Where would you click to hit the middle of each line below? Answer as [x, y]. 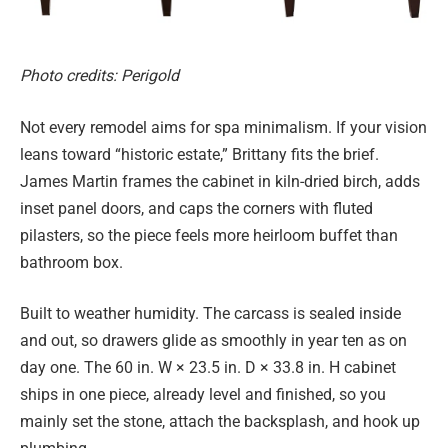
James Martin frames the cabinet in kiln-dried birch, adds [220, 181]
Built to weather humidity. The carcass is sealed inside [210, 314]
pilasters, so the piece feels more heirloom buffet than [209, 235]
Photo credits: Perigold [99, 76]
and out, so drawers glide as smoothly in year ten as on [213, 341]
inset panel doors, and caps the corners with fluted [196, 208]
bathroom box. [71, 262]
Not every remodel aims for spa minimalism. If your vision [223, 127]
